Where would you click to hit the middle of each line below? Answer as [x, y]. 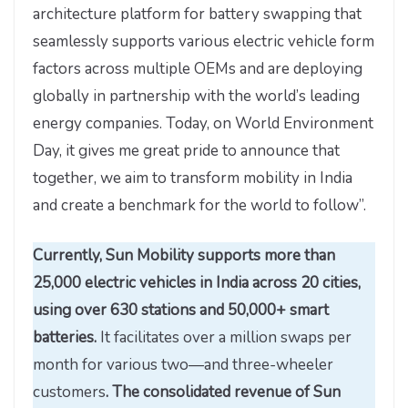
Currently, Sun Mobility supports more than [184, 256]
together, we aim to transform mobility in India [193, 178]
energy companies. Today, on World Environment [203, 123]
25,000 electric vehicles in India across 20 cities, [197, 283]
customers [69, 393]
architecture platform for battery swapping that [197, 14]
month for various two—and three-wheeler [183, 365]
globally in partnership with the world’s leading [196, 96]
